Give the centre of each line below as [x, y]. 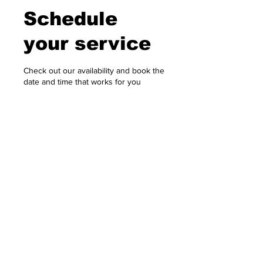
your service [87, 43]
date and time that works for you [82, 82]
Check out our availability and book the [94, 70]
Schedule [70, 19]
